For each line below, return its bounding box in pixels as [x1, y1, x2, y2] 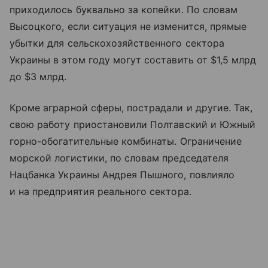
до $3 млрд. [10, 71, 67, 83]
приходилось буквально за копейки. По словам [10, 4, 238, 16]
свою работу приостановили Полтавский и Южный [10, 118, 256, 131]
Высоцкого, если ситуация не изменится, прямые [10, 20, 247, 33]
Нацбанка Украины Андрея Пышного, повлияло [10, 169, 234, 181]
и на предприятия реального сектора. [10, 185, 191, 198]
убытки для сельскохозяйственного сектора [10, 37, 224, 50]
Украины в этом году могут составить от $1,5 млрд [10, 54, 257, 66]
